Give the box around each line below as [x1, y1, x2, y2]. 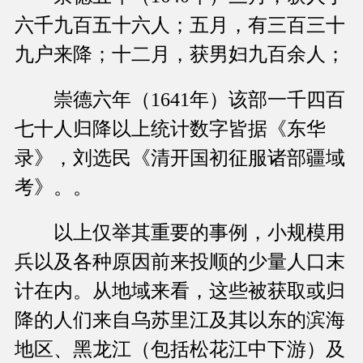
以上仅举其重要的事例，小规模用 [15, 222, 345, 244]
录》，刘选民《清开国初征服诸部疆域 [15, 147, 345, 169]
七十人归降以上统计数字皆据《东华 [15, 118, 326, 140]
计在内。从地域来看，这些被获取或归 [15, 280, 345, 302]
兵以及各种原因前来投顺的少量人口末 [15, 251, 345, 273]
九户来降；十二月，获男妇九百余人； [15, 44, 345, 66]
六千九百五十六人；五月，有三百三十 [15, 15, 345, 36]
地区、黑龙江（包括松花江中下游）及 [15, 339, 345, 361]
